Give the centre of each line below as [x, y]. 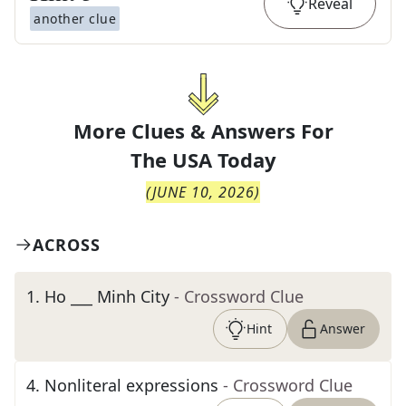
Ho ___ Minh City [107, 296]
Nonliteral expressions [131, 385]
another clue [75, 19]
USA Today [224, 159]
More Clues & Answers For [203, 130]
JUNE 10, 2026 [203, 192]
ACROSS [67, 245]
